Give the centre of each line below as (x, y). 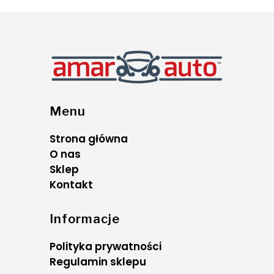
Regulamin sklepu (98, 262)
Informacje (84, 219)
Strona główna (88, 139)
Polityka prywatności (105, 247)
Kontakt (71, 185)
